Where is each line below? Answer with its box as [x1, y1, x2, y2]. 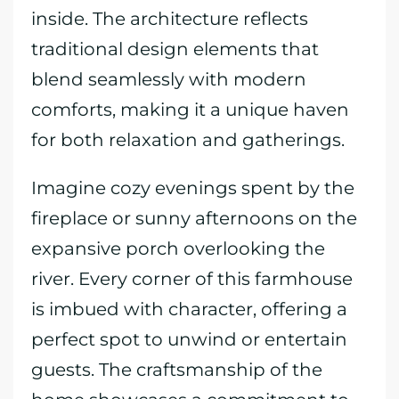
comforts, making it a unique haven [31, 99, 349, 120]
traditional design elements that [31, 38, 319, 60]
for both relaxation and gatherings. [31, 129, 345, 151]
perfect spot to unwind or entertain [31, 329, 347, 350]
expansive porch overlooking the [31, 238, 325, 259]
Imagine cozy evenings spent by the [31, 177, 354, 199]
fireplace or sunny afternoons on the [31, 208, 357, 229]
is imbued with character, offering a [31, 298, 347, 320]
